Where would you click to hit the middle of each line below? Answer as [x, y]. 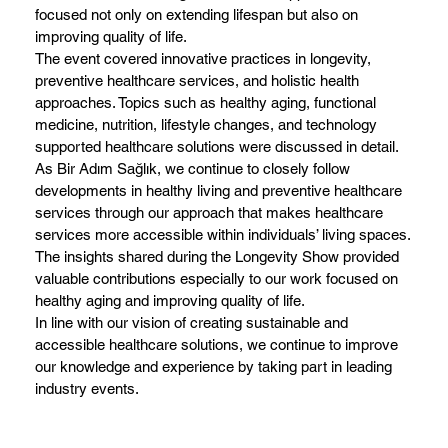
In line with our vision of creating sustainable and [192, 323]
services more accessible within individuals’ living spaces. [223, 235]
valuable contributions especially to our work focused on [217, 279]
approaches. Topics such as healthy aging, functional [206, 103]
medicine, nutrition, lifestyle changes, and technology [206, 125]
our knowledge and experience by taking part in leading [214, 367]
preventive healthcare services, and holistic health [197, 81]
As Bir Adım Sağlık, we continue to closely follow [193, 169]
